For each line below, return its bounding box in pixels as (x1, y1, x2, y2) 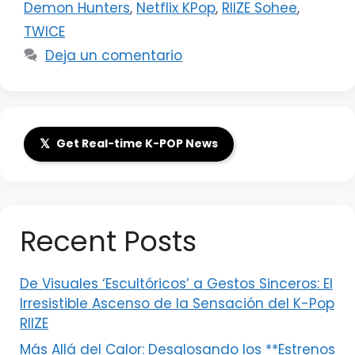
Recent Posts (20, 221, 197, 261)
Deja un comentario (45, 45, 183, 65)
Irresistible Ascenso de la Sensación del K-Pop (20, 293, 334, 313)
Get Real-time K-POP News (56, 136, 218, 151)
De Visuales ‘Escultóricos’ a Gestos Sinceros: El (20, 273, 333, 293)
